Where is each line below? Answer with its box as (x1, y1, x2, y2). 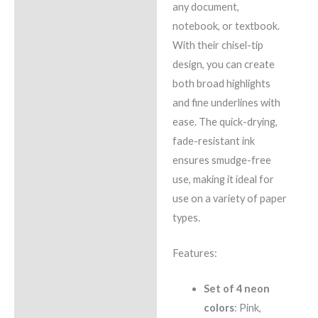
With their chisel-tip (172, 38, 263, 51)
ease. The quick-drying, (172, 115, 278, 128)
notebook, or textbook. (172, 19, 280, 32)
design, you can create (172, 57, 275, 70)
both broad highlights (172, 77, 270, 89)
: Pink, (234, 302, 261, 314)
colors (203, 302, 234, 314)
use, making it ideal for (172, 172, 274, 185)
